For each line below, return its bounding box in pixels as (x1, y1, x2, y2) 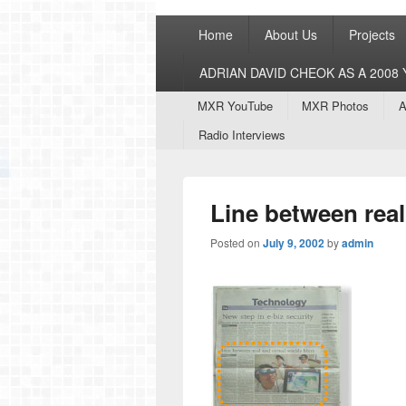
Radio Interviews (198, 126, 285, 143)
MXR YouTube (197, 97, 273, 114)
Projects (348, 25, 395, 43)
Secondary (155, 90, 225, 111)
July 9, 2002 (263, 235, 324, 251)
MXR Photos (302, 97, 370, 114)
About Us (264, 25, 317, 43)
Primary (155, 14, 205, 34)
